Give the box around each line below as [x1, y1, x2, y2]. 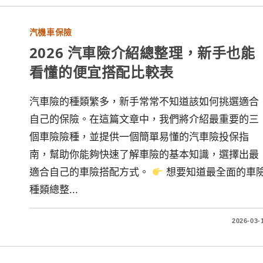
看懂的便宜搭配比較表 [29, 62, 174, 82]
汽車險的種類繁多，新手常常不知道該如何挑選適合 [29, 96, 259, 107]
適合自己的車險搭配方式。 [29, 167, 152, 178]
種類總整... [29, 184, 78, 195]
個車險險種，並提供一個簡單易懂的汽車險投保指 [29, 131, 249, 143]
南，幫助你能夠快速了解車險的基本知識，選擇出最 [29, 149, 259, 160]
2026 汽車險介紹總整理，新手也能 [29, 43, 255, 62]
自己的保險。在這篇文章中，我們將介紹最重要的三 [29, 114, 259, 125]
